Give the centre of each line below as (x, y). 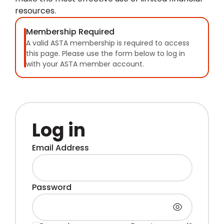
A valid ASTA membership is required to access (107, 43)
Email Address (60, 147)
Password (51, 187)
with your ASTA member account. (85, 64)
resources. (35, 11)
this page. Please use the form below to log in (105, 53)
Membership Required (70, 31)
